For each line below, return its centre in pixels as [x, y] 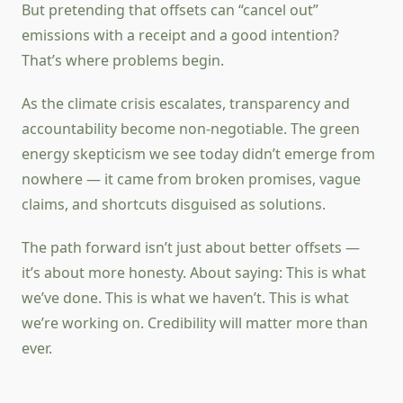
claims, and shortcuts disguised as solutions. [174, 205]
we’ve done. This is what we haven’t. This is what [185, 298]
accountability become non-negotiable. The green [191, 129]
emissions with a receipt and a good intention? [180, 36]
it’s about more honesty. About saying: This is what [194, 273]
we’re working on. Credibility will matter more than [195, 323]
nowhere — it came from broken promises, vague [191, 179]
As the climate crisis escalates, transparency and [186, 104]
